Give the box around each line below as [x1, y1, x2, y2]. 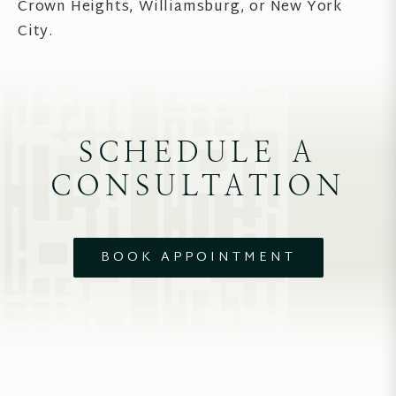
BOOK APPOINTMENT [100, 246, 296, 270]
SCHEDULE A [78, 136, 318, 169]
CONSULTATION [49, 170, 346, 202]
